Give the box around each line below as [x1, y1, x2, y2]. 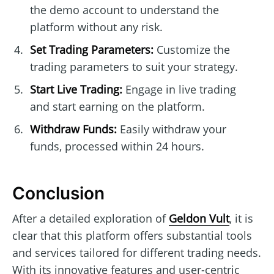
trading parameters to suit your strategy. [29, 59, 238, 75]
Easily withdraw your [116, 122, 226, 137]
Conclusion [12, 183, 105, 204]
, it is [229, 210, 253, 226]
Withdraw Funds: [29, 122, 117, 137]
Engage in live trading [122, 82, 236, 97]
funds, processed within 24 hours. [29, 139, 204, 154]
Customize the [153, 42, 230, 57]
